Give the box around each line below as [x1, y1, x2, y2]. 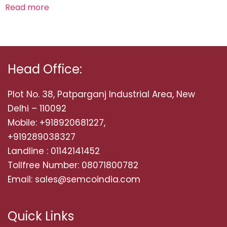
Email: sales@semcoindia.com [8, 173, 140, 185]
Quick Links [8, 207, 74, 224]
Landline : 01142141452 [8, 144, 100, 157]
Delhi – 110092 [8, 102, 66, 115]
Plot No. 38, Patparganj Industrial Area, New [8, 88, 195, 100]
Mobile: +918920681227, [8, 116, 105, 129]
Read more [5, 2, 49, 13]
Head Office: [8, 60, 82, 78]
